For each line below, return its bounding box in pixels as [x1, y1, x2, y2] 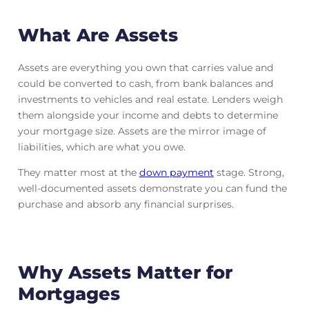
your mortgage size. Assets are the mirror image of [17, 125, 266, 138]
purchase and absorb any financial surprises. [17, 198, 234, 211]
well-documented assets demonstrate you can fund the [17, 182, 287, 195]
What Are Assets [17, 23, 178, 46]
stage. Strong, [213, 166, 284, 179]
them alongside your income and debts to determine [17, 109, 278, 122]
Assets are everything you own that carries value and [17, 61, 274, 74]
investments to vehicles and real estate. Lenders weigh [17, 93, 283, 106]
